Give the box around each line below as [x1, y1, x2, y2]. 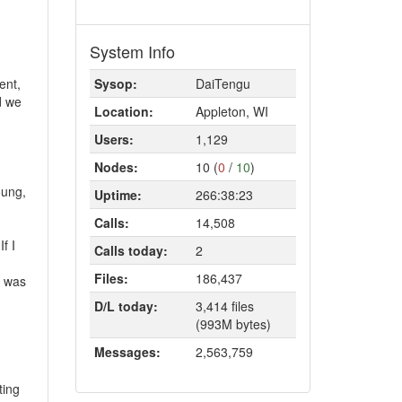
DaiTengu [195, 74, 250, 92]
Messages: [93, 343, 161, 361]
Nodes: [93, 158, 138, 176]
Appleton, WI [195, 102, 268, 120]
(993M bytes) [195, 315, 271, 333]
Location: [93, 102, 153, 120]
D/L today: [93, 297, 158, 315]
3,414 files [195, 297, 254, 315]
